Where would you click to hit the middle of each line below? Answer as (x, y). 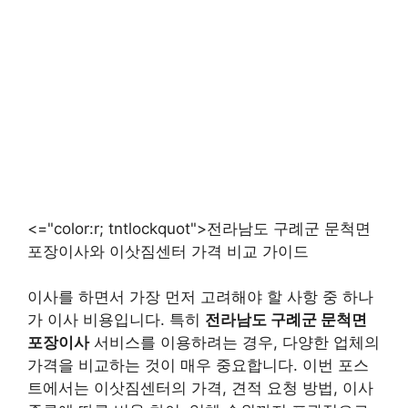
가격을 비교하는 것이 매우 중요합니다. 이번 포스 (198, 365)
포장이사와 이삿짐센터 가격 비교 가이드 (168, 251)
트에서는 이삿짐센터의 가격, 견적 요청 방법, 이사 (200, 388)
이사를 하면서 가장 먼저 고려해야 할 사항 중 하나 (200, 297)
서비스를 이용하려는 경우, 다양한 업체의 (235, 342)
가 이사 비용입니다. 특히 (116, 320)
